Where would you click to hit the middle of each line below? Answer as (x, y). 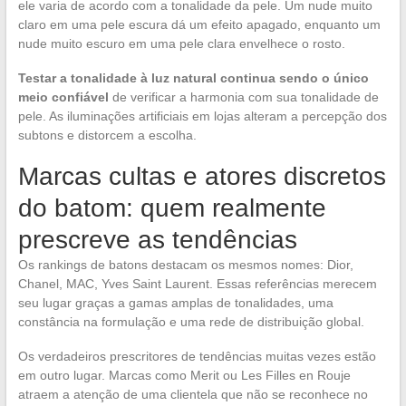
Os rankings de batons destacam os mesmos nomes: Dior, (185, 264)
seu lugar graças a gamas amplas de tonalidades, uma (175, 302)
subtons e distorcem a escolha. (107, 135)
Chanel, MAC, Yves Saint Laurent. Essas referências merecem (197, 283)
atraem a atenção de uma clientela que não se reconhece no (193, 394)
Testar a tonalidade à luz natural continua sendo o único (193, 77)
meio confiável (63, 97)
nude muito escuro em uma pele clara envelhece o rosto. (181, 43)
